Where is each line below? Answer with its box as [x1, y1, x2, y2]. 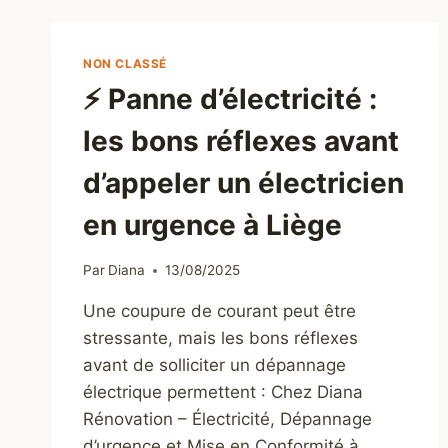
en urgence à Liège [83, 208, 342, 243]
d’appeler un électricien [83, 166, 404, 201]
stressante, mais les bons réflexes [83, 328, 358, 349]
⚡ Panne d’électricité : [83, 82, 377, 117]
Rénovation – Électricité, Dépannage [83, 409, 372, 430]
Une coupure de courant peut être [83, 301, 356, 322]
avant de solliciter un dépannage [83, 355, 346, 376]
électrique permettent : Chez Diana [83, 382, 363, 403]
